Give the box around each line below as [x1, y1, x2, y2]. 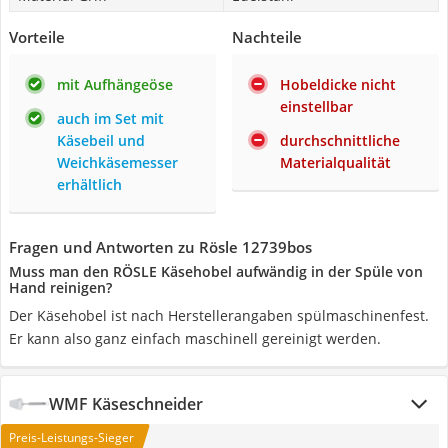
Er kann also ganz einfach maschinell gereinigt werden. [9, 329, 381, 348]
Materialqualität [280, 153, 391, 172]
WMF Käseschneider [49, 393, 203, 415]
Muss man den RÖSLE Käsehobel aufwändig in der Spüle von [9, 262, 423, 281]
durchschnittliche [280, 131, 400, 150]
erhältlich [57, 175, 122, 194]
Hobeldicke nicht [280, 75, 396, 94]
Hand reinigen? [9, 278, 112, 297]
